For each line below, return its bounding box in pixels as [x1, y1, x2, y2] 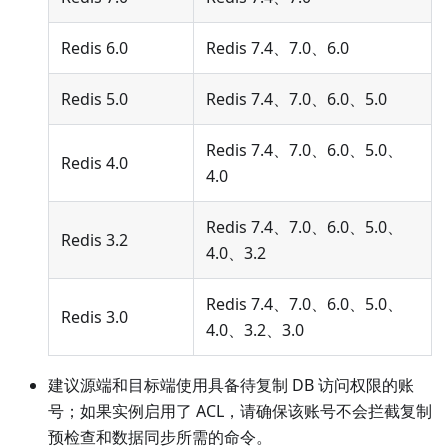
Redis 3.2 [61, 229, 128, 252]
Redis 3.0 [61, 306, 128, 329]
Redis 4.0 [61, 152, 128, 175]
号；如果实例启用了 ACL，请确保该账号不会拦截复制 [48, 400, 432, 423]
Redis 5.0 [61, 88, 128, 111]
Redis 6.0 [61, 37, 128, 60]
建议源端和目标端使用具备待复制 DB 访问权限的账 [48, 374, 414, 397]
